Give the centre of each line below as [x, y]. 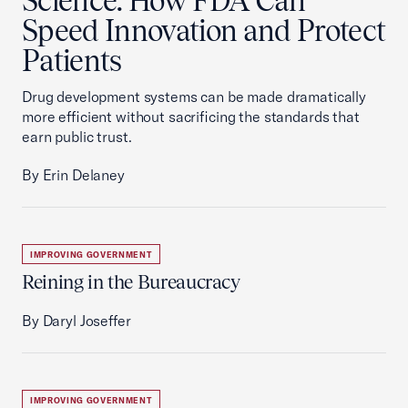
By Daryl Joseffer [76, 321]
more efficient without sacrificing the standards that [191, 117]
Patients [72, 61]
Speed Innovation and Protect [204, 31]
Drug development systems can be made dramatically [194, 97]
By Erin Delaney [73, 175]
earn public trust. [77, 137]
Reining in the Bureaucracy [131, 282]
